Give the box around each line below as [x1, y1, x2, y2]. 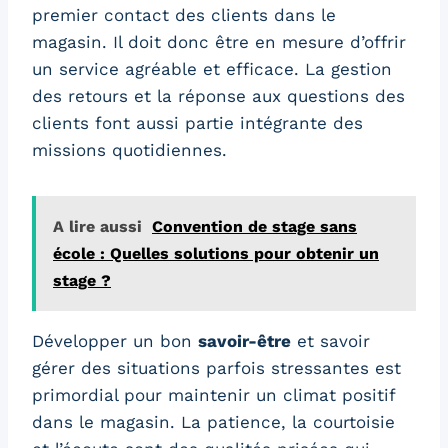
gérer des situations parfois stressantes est [32, 358, 401, 379]
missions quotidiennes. [32, 140, 227, 161]
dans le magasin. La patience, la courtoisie [32, 412, 395, 433]
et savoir [291, 331, 370, 352]
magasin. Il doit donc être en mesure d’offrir [32, 32, 406, 53]
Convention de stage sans [152, 217, 357, 237]
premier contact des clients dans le [32, 5, 336, 26]
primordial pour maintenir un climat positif [32, 385, 395, 406]
